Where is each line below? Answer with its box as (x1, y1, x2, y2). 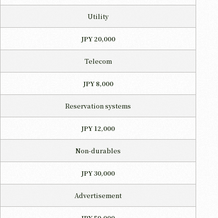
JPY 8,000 (83, 78, 113, 88)
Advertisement (74, 190, 122, 200)
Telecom (84, 56, 112, 66)
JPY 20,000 (81, 34, 115, 43)
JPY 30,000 (81, 168, 115, 178)
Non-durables (75, 145, 121, 155)
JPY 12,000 (81, 123, 115, 133)
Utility (88, 11, 109, 21)
